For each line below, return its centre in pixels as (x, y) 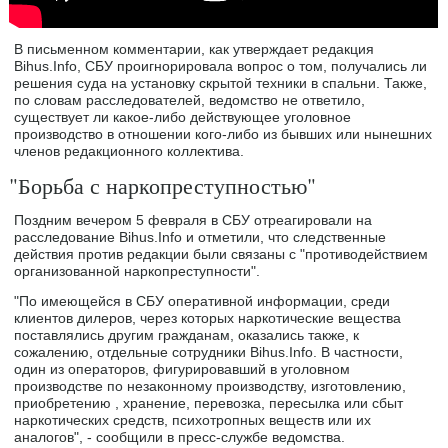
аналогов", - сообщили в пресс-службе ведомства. (180, 437)
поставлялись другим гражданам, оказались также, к (187, 335)
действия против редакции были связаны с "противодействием (221, 254)
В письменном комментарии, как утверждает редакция (194, 49)
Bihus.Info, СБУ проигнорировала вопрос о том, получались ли (221, 66)
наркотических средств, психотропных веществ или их (193, 420)
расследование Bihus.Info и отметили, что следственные (200, 237)
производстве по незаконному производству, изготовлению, (210, 386)
